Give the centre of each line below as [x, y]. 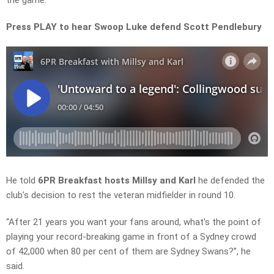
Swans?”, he [226, 252]
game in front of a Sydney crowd [188, 237]
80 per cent [94, 252]
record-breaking [88, 237]
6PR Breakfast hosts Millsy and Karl [117, 181]
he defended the [230, 181]
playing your [31, 237]
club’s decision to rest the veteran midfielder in [102, 195]
